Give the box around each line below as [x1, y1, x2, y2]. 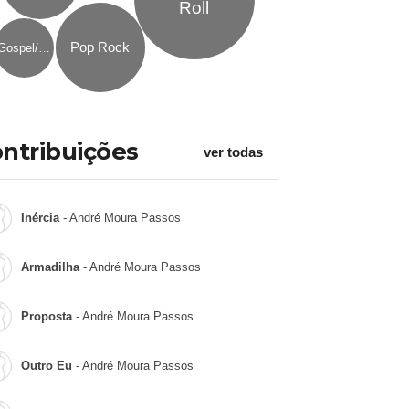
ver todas [203, 144, 263, 160]
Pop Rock [70, 39, 130, 55]
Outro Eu [20, 359, 72, 372]
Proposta [20, 309, 72, 323]
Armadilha [20, 260, 79, 274]
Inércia [20, 211, 59, 225]
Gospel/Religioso [37, 40, 50, 55]
